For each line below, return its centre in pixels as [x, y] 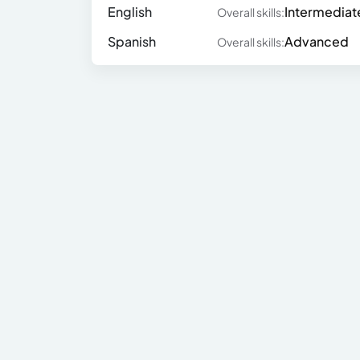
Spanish [132, 41]
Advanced [316, 41]
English [130, 12]
